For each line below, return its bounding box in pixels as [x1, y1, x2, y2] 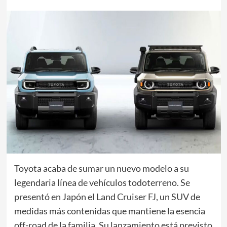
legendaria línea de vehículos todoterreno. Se [14, 176, 190, 188]
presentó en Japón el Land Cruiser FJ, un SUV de [14, 191, 200, 202]
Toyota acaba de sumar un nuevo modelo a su [14, 162, 189, 174]
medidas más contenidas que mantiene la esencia [14, 205, 205, 216]
